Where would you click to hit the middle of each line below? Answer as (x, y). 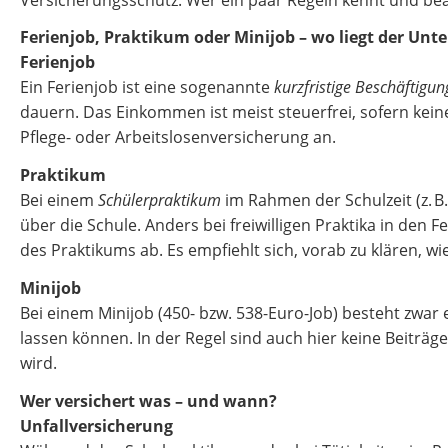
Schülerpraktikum (159, 200)
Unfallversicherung (96, 425)
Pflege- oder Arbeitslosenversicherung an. (178, 137)
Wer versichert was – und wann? (148, 400)
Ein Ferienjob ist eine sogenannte (147, 87)
